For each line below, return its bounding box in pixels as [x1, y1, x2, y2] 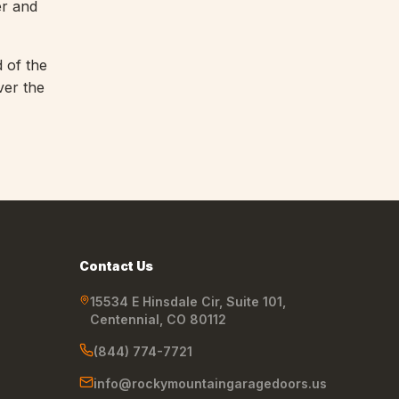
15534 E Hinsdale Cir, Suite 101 [90, 294, 283, 310]
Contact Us [79, 258, 154, 274]
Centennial [90, 312, 160, 328]
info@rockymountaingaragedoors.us [94, 376, 328, 392]
